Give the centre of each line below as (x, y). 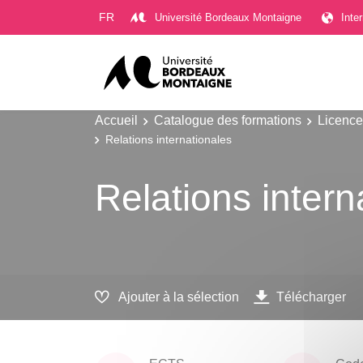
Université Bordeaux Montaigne (228, 17)
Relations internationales (169, 139)
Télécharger (311, 297)
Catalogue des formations (228, 120)
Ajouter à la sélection (179, 297)
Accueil (116, 120)
